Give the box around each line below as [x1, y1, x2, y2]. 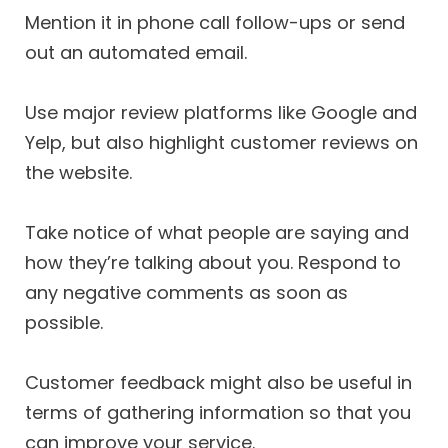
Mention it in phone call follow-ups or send [25, 10, 405, 36]
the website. [25, 160, 132, 186]
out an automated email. [25, 40, 247, 66]
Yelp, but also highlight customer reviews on [25, 130, 418, 156]
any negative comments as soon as [25, 279, 348, 305]
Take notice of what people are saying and [25, 219, 409, 245]
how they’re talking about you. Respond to [25, 249, 401, 275]
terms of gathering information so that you [25, 399, 411, 425]
